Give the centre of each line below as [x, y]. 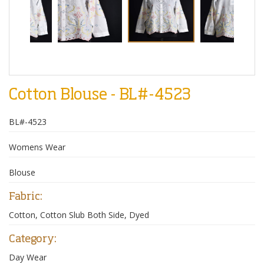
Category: [33, 240]
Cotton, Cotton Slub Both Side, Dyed [79, 215]
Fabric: [26, 197]
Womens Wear [37, 147]
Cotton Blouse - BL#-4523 [100, 96]
